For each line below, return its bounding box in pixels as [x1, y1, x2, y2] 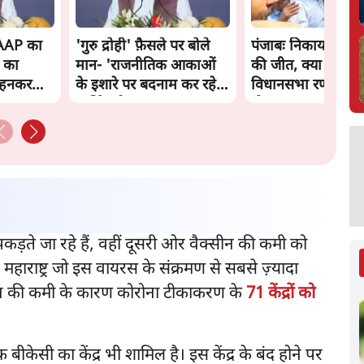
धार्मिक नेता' [76, 96, 143, 115]
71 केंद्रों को [246, 283, 315, 305]
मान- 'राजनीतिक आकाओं [76, 57, 216, 76]
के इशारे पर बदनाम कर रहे [76, 76, 217, 96]
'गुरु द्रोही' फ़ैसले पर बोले [76, 37, 210, 57]
